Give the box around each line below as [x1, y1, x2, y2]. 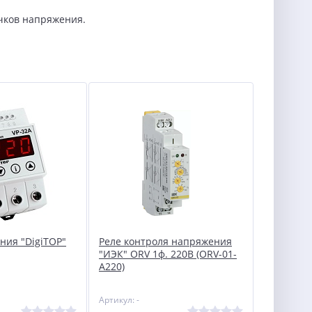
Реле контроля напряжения [99, 235, 232, 248]
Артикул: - [99, 294, 139, 306]
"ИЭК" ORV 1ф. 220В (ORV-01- [99, 247, 237, 260]
